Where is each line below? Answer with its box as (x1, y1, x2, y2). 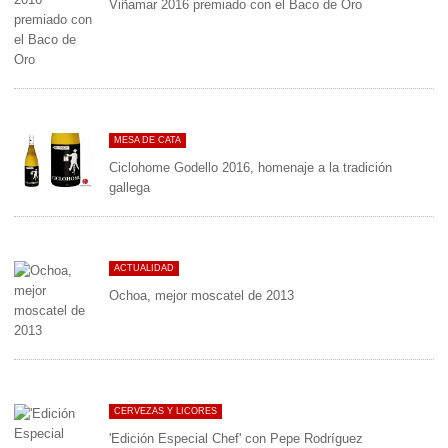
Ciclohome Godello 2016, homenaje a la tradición (109, 160, 392, 175)
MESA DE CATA (114, 135, 181, 145)
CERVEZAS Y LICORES (114, 406, 217, 416)
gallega (109, 180, 150, 195)
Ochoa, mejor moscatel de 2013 (109, 288, 294, 303)
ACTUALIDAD (114, 263, 174, 273)
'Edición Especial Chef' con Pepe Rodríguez (109, 431, 363, 446)
